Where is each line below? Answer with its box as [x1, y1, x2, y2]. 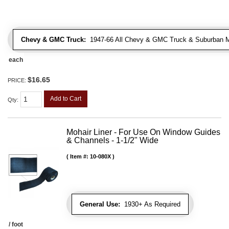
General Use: [80, 200, 120, 209]
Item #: [70, 153, 90, 160]
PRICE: [8, 77, 28, 83]
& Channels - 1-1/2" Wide [66, 136, 158, 145]
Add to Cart [50, 95, 81, 102]
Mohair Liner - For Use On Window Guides [66, 128, 220, 137]
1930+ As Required [120, 200, 180, 209]
